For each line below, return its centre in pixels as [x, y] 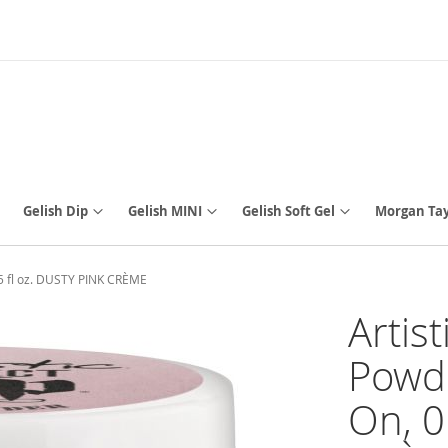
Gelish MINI [165, 211]
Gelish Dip [55, 211]
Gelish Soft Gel [288, 211]
